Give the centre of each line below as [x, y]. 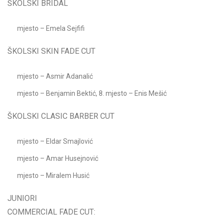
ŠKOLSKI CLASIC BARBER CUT [61, 116]
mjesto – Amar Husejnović [58, 159]
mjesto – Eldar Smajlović [55, 142]
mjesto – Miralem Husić [53, 176]
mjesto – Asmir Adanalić [55, 77]
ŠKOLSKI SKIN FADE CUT [51, 51]
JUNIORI [22, 198]
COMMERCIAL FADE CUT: [51, 212]
